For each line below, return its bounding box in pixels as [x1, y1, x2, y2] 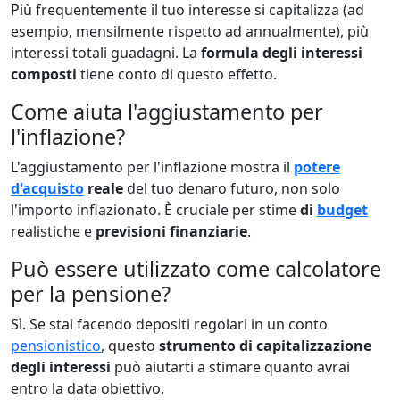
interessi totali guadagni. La [11, 43, 201, 62]
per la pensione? [11, 279, 171, 308]
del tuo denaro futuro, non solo [123, 179, 340, 198]
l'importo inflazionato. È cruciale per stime [11, 200, 300, 220]
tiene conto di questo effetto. [77, 64, 277, 84]
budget [317, 200, 368, 220]
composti [11, 64, 77, 84]
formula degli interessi [201, 43, 362, 62]
